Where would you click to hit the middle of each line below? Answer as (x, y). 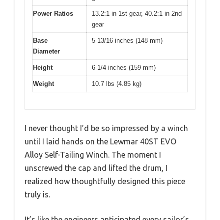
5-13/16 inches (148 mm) (127, 40)
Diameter (46, 51)
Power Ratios (53, 13)
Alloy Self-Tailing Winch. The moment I (93, 155)
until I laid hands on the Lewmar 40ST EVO (100, 142)
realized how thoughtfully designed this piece (105, 181)
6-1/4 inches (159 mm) (124, 67)
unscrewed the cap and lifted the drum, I (96, 168)
